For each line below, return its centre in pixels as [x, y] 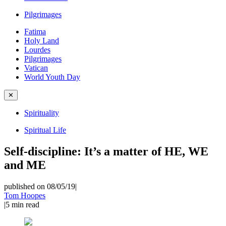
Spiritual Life [45, 130]
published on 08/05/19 [40, 186]
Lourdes [37, 50]
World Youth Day [52, 77]
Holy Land [42, 41]
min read [25, 204]
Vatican [36, 68]
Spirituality [42, 113]
